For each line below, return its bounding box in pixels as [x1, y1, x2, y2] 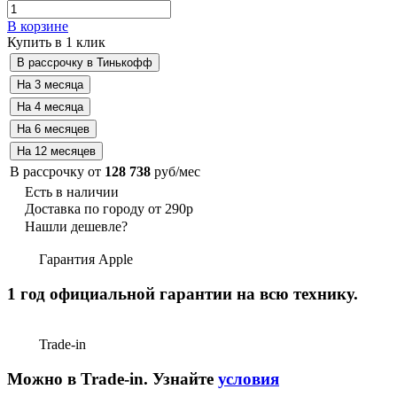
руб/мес [151, 163, 200, 179]
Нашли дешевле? [25, 218, 128, 234]
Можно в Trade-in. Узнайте [7, 370, 218, 389]
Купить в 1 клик [7, 34, 105, 50]
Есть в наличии [25, 183, 119, 199]
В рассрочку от [10, 163, 105, 179]
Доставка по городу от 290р [25, 200, 193, 216]
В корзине [7, 18, 68, 34]
